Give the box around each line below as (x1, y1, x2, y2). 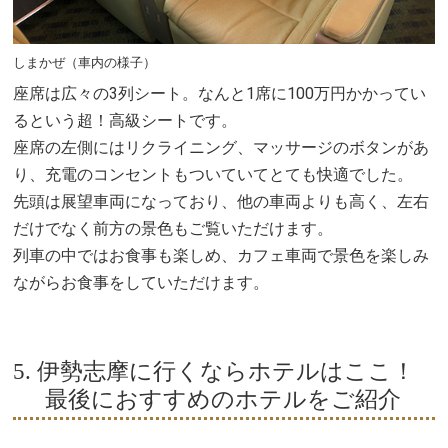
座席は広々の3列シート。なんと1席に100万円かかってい (13, 84, 427, 104)
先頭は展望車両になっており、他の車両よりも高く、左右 (13, 192, 430, 212)
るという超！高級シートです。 (13, 111, 238, 131)
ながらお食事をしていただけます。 (13, 273, 270, 293)
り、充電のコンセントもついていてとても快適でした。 (13, 165, 414, 185)
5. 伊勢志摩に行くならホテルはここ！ (13, 357, 416, 384)
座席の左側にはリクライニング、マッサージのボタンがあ (13, 138, 430, 158)
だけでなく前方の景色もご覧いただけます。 (13, 219, 334, 239)
